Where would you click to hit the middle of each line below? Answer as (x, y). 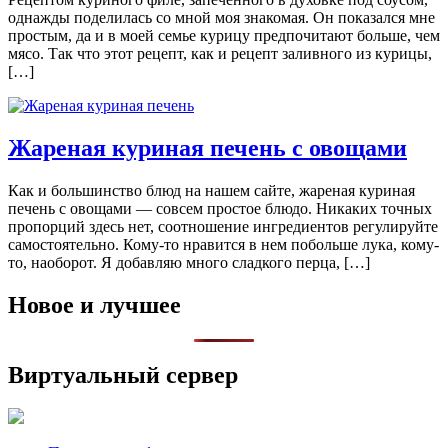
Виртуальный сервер (123, 374)
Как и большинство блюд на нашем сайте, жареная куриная (211, 190)
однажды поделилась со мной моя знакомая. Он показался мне (221, 18)
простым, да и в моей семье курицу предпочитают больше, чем (224, 36)
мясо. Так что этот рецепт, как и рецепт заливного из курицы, (220, 54)
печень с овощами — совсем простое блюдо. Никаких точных (220, 208)
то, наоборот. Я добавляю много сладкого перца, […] (189, 262)
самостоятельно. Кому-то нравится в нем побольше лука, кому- (223, 244)
